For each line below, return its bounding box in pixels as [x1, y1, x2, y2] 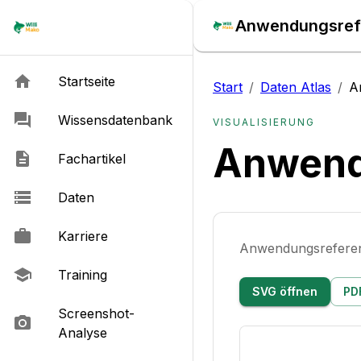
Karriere [58, 228, 108, 244]
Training [58, 267, 107, 283]
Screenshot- [58, 305, 135, 322]
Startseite [58, 73, 115, 89]
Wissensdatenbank [58, 112, 172, 128]
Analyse [58, 325, 107, 341]
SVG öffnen [252, 284, 317, 298]
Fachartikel [58, 151, 126, 167]
